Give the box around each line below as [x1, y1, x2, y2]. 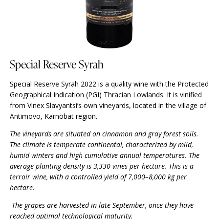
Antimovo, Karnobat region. [10, 111, 97, 121]
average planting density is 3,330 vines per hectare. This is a [10, 161, 194, 171]
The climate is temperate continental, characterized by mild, [10, 140, 193, 150]
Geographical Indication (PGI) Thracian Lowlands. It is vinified [10, 90, 202, 100]
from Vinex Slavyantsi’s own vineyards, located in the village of [10, 101, 206, 110]
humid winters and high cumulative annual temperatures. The [10, 151, 199, 160]
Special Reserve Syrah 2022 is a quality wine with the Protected [10, 79, 209, 89]
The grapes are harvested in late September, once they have [10, 200, 194, 210]
